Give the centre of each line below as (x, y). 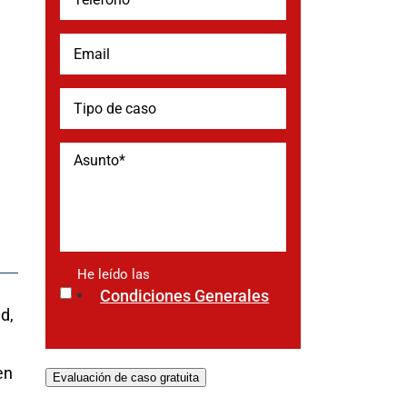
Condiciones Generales (185, 296)
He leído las (114, 274)
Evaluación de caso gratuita (126, 377)
